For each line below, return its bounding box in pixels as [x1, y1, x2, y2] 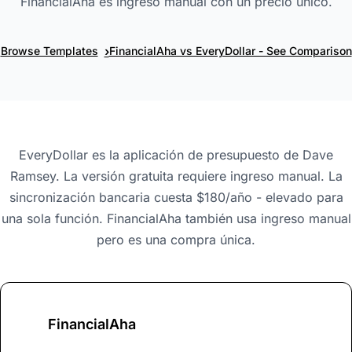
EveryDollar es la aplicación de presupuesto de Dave [19, 147, 333, 163]
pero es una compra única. [97, 232, 255, 248]
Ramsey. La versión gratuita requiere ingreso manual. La [9, 168, 343, 185]
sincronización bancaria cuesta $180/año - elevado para [9, 189, 343, 206]
